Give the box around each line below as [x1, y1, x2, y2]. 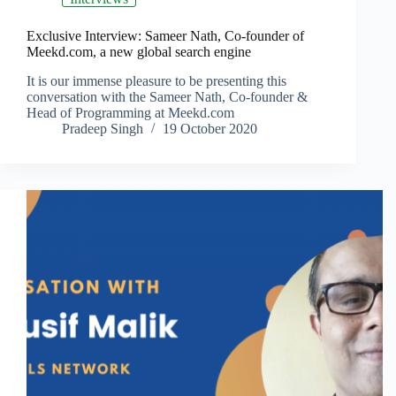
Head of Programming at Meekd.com [27, 105, 234, 121]
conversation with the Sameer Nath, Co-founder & [27, 89, 308, 105]
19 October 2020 [163, 121, 257, 137]
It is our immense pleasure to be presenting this [27, 73, 286, 89]
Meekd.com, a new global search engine [27, 44, 251, 60]
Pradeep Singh [62, 121, 143, 137]
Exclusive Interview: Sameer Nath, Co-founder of [27, 28, 304, 44]
